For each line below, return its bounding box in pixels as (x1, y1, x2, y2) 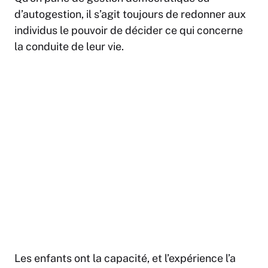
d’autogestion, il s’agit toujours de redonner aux (14, 8, 246, 21)
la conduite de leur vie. (14, 40, 124, 53)
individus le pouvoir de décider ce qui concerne (14, 24, 243, 37)
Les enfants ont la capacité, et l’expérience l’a (14, 252, 236, 265)
